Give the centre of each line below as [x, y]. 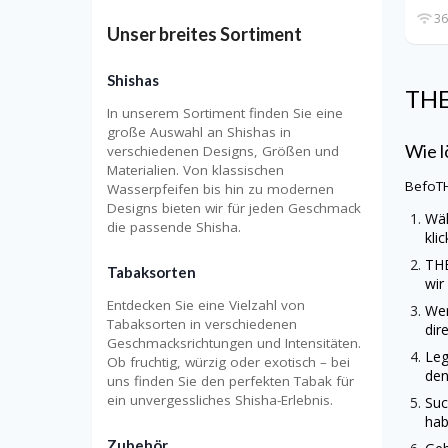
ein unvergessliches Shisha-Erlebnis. [220, 400]
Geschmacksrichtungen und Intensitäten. [234, 343]
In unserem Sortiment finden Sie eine [225, 113]
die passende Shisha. [174, 227]
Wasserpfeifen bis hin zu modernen [220, 189]
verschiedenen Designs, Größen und [223, 151]
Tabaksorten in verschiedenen [202, 324]
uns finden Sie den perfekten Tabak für [230, 381]
